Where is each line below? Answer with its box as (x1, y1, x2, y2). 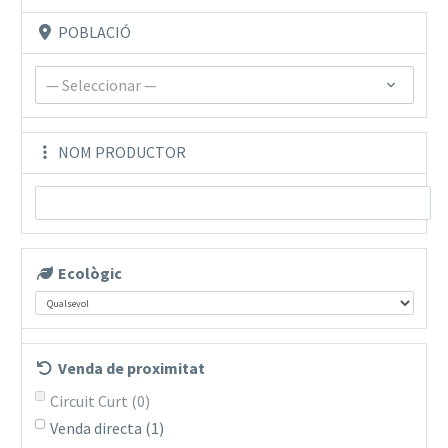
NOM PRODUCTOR (54, 142, 186, 162)
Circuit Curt (49, 390, 131, 411)
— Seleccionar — (45, 75, 157, 95)
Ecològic (54, 263, 122, 283)
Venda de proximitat (54, 358, 205, 379)
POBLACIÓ (54, 22, 131, 42)
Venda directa (49, 418, 145, 439)
